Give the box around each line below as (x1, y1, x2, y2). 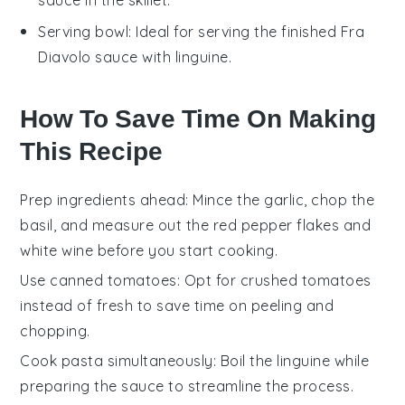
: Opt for (176, 270, 240, 289)
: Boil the (212, 351, 278, 370)
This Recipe (20, 136, 164, 166)
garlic (264, 190, 305, 209)
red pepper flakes (212, 215, 340, 234)
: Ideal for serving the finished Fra (128, 22, 365, 41)
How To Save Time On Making (20, 103, 377, 134)
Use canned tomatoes (20, 270, 177, 289)
